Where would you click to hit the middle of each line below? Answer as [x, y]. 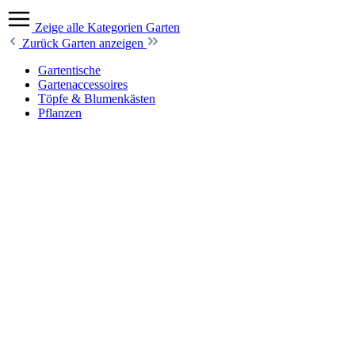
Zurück [42, 43]
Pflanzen [60, 113]
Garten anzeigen [104, 43]
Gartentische [69, 70]
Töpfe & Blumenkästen [97, 99]
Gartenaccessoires [83, 84]
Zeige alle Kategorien [90, 27]
